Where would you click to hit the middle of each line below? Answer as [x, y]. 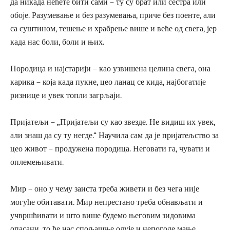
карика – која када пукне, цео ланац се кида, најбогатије [108, 82]
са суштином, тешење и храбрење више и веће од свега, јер [113, 28]
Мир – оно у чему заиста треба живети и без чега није [105, 189]
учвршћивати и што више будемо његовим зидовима [103, 215]
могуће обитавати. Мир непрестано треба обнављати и [107, 202]
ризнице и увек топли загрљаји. [66, 95]
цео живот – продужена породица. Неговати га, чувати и [110, 149]
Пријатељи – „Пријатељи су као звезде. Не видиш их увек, [113, 122]
